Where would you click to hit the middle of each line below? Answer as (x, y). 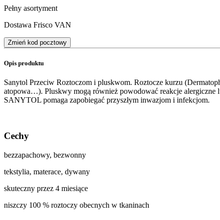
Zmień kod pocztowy (37, 42)
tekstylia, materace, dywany (47, 171)
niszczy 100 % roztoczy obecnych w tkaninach (77, 205)
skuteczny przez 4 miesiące (46, 188)
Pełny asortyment (31, 8)
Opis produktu (24, 63)
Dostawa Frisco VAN (38, 25)
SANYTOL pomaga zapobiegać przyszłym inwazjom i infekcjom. (107, 100)
